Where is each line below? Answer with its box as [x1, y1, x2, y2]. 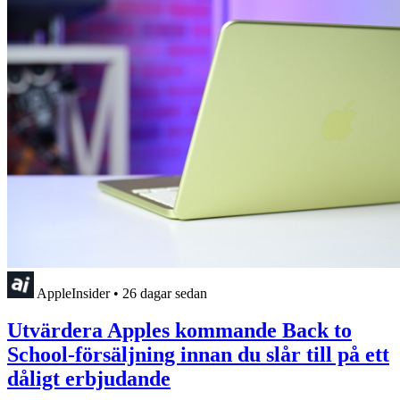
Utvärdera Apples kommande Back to [7, 319, 352, 343]
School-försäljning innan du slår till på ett [7, 343, 389, 367]
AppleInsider [37, 285, 110, 301]
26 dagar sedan [122, 285, 207, 301]
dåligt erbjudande [7, 367, 171, 391]
